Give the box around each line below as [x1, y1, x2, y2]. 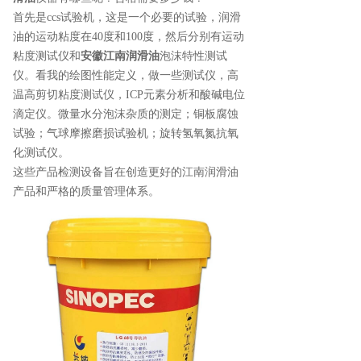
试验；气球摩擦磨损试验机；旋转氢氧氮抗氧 [13, 127, 239, 139]
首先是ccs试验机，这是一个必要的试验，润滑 [13, 10, 241, 23]
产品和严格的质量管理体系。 [13, 185, 160, 197]
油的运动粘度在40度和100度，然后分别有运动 [13, 30, 244, 43]
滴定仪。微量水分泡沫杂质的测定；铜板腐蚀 [13, 107, 239, 120]
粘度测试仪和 [13, 49, 81, 62]
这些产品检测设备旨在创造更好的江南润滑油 [13, 165, 239, 178]
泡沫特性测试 [160, 49, 227, 62]
